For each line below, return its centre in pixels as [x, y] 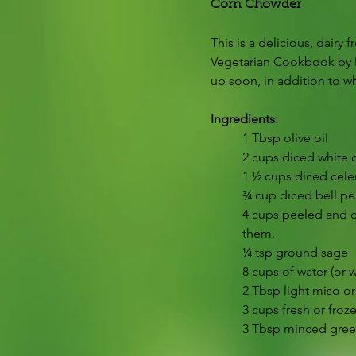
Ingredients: [244, 118]
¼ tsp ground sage [295, 252]
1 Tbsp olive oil [285, 137]
